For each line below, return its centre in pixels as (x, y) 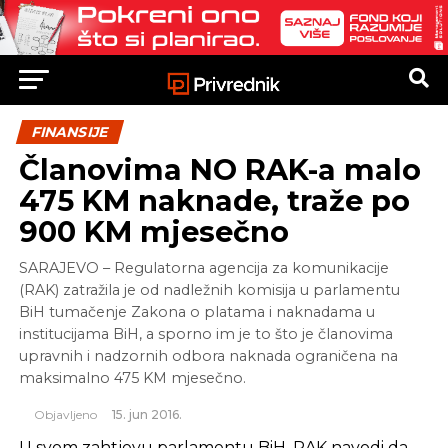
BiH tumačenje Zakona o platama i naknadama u (196, 312)
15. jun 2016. (146, 415)
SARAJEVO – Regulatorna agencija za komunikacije (203, 268)
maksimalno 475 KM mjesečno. (132, 378)
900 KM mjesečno (153, 232)
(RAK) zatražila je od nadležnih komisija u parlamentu (209, 290)
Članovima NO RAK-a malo (219, 170)
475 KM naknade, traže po (214, 201)
